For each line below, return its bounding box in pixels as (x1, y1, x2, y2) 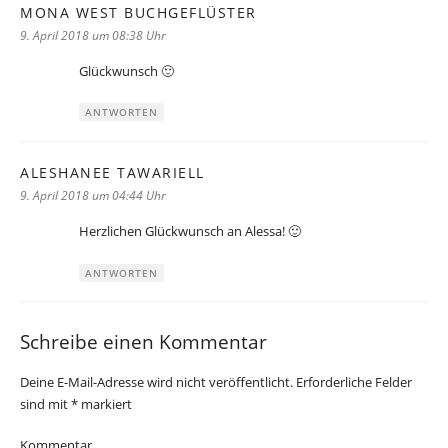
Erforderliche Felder (296, 373, 412, 392)
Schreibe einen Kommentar (20, 328, 267, 354)
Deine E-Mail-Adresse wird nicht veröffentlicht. (20, 373, 293, 392)
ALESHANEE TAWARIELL (20, 162, 205, 182)
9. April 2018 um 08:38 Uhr (20, 26, 166, 44)
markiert (78, 395, 132, 414)
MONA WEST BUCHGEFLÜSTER (20, 2, 257, 22)
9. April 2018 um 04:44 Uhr (20, 186, 166, 204)
